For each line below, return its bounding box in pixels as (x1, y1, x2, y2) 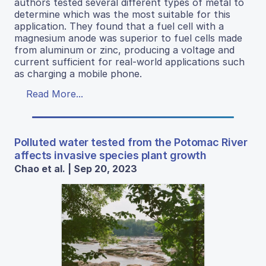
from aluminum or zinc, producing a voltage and (14, 43, 235, 56)
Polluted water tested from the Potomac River (14, 135, 248, 148)
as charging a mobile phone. (14, 67, 142, 80)
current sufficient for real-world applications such (14, 55, 245, 68)
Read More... (26, 87, 83, 100)
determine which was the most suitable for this (14, 8, 230, 20)
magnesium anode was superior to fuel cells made (14, 31, 242, 44)
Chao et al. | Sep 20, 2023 (14, 162, 137, 175)
